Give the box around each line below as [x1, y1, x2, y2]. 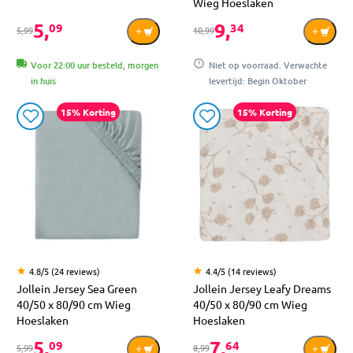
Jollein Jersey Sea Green [17, 281, 137, 296]
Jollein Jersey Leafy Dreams [193, 281, 331, 296]
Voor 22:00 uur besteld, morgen [31, 58, 158, 72]
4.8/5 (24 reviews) [29, 265, 100, 278]
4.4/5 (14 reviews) [206, 265, 277, 278]
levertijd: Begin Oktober [209, 74, 307, 88]
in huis [31, 74, 56, 88]
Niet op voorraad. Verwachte [209, 58, 327, 72]
